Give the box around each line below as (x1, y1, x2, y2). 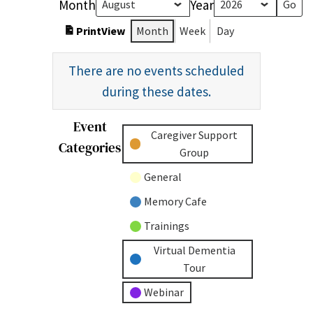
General (144, 170, 182, 184)
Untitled (127, 121, 168, 136)
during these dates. (101, 82, 211, 100)
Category (127, 138, 172, 153)
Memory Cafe (144, 194, 208, 209)
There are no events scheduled (68, 61, 245, 79)
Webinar (144, 285, 184, 300)
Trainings (144, 219, 190, 233)
